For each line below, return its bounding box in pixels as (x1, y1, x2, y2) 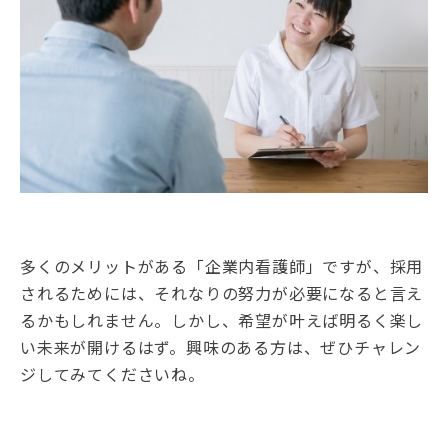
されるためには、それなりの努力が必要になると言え (20, 281, 424, 306)
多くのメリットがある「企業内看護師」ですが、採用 (20, 254, 424, 279)
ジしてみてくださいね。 (20, 362, 205, 387)
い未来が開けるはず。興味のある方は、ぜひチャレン (20, 335, 422, 360)
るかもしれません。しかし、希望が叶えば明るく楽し (20, 308, 424, 333)
